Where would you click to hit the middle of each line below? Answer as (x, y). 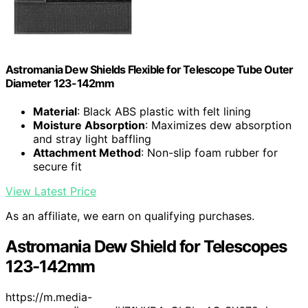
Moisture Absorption (89, 125)
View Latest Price (51, 191)
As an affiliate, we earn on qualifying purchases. (130, 216)
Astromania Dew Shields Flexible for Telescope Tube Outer (150, 70)
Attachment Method (87, 153)
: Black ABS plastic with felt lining (164, 112)
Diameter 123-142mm (60, 84)
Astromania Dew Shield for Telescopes (146, 247)
